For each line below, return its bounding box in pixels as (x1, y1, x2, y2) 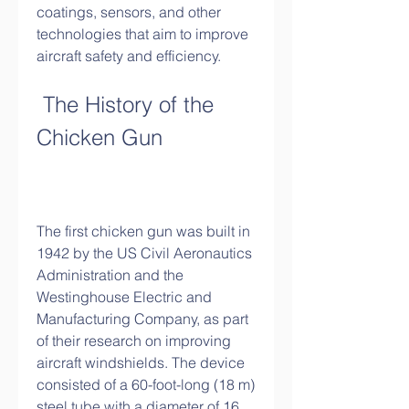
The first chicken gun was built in (37, 222, 250, 240)
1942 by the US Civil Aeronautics (37, 244, 252, 262)
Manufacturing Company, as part (37, 309, 248, 328)
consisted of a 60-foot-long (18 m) (37, 375, 255, 393)
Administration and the (37, 266, 184, 284)
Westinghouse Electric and (37, 288, 212, 306)
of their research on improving (37, 331, 231, 350)
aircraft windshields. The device (37, 353, 245, 372)
